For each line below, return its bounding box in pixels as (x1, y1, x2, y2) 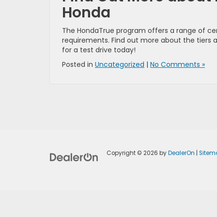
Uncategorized (95, 59, 144, 69)
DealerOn (168, 149, 195, 157)
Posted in (62, 59, 95, 69)
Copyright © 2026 (106, 149, 159, 157)
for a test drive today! (62, 45, 136, 55)
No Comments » (150, 59, 205, 69)
